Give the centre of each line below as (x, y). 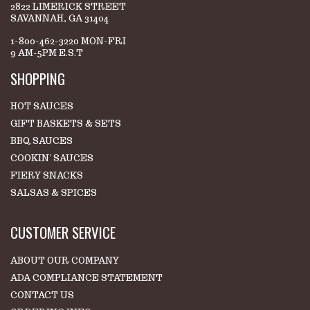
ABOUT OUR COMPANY (65, 260)
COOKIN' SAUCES (52, 158)
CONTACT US (42, 295)
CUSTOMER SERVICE (63, 232)
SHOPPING (38, 78)
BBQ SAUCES (42, 141)
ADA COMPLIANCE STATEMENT (86, 277)
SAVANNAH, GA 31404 (60, 18)
